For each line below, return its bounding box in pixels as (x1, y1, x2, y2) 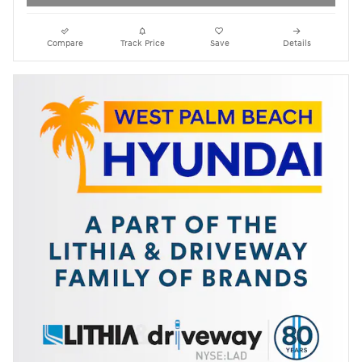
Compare (47, 38, 84, 49)
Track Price (120, 38, 165, 49)
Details (282, 38, 311, 49)
